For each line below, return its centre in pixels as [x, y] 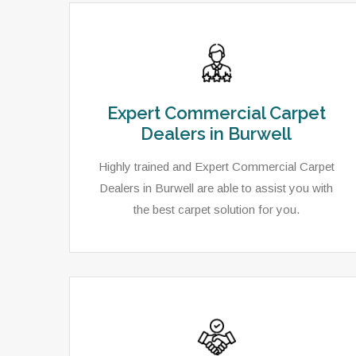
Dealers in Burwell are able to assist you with [216, 188]
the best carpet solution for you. [216, 209]
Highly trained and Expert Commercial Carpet [216, 166]
